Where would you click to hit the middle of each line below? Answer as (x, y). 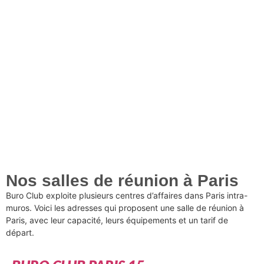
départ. (20, 232)
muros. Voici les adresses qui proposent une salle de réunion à (125, 207)
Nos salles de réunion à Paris (122, 180)
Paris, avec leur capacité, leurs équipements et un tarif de (117, 220)
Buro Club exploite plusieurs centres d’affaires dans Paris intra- (127, 195)
